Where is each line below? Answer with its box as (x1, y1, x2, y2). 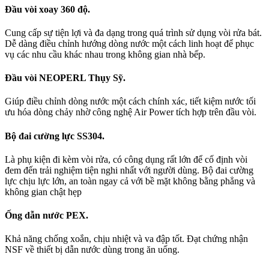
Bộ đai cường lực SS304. (5, 130, 104, 141)
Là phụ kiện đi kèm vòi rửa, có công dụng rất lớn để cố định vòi (5, 154, 247, 165)
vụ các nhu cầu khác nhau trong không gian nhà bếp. (5, 49, 205, 59)
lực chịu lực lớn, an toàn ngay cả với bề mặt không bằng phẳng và (5, 175, 255, 186)
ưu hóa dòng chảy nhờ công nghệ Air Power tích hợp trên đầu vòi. (5, 107, 256, 118)
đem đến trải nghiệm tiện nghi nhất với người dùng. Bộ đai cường (5, 165, 253, 175)
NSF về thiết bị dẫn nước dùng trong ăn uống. (5, 244, 180, 255)
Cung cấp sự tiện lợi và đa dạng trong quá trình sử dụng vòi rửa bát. (5, 27, 262, 38)
